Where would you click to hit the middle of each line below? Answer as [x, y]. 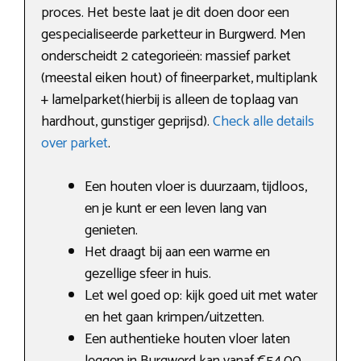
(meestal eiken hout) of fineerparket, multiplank [179, 79]
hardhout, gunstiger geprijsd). [127, 122]
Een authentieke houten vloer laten [187, 340]
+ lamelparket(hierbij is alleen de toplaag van [170, 100]
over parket [75, 144]
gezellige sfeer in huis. [148, 274]
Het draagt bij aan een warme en [177, 253]
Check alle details [263, 122]
